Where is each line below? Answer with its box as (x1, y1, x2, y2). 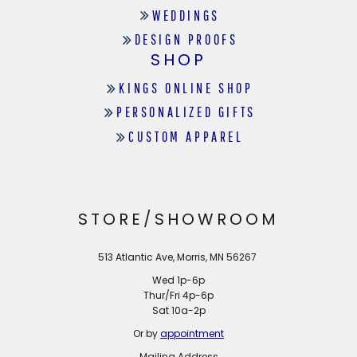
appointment (160, 326, 224, 340)
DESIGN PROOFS (134, 31, 238, 49)
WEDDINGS (152, 6, 220, 24)
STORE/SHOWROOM (78, 207, 279, 230)
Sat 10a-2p (151, 303, 206, 317)
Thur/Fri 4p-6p (143, 288, 214, 302)
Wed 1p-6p (152, 273, 205, 287)
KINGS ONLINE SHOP (119, 79, 253, 96)
